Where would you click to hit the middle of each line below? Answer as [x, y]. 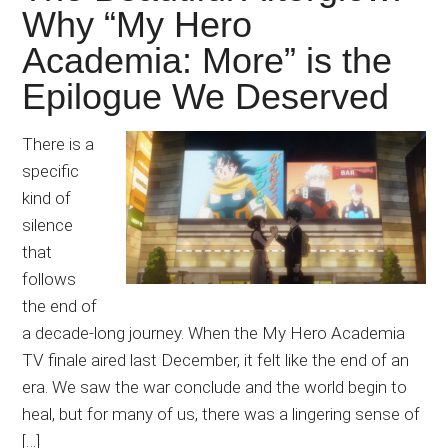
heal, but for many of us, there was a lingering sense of [221, 414]
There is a [58, 144]
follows [49, 279]
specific [51, 171]
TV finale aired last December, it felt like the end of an [216, 360]
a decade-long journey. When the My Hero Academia [214, 333]
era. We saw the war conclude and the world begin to [215, 387]
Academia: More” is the [207, 61]
